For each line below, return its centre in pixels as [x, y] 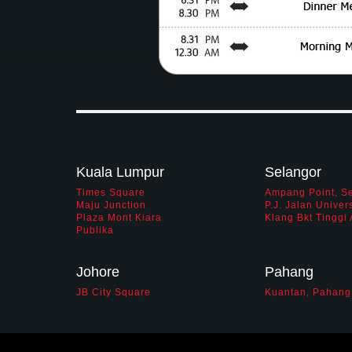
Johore [98, 271]
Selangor [293, 172]
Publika [95, 230]
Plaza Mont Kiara [119, 218]
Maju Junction [111, 205]
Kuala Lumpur [120, 172]
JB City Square [114, 292]
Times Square [111, 192]
